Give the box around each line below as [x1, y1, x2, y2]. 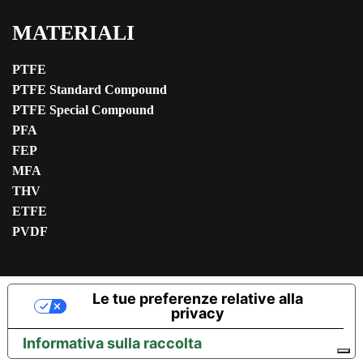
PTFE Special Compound [12, 103, 154, 117]
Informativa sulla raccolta [23, 335, 202, 352]
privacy [171, 305, 224, 322]
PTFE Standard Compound [12, 83, 167, 97]
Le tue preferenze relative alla [92, 290, 303, 308]
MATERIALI [12, 21, 135, 45]
